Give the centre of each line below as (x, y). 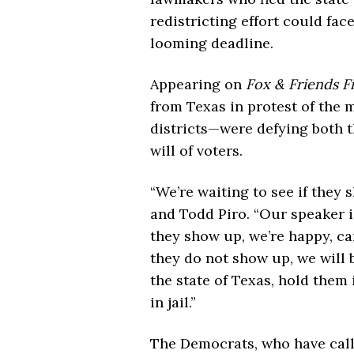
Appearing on (198, 84)
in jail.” (173, 302)
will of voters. (196, 151)
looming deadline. (211, 43)
